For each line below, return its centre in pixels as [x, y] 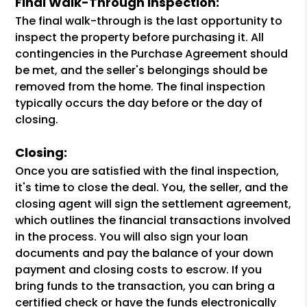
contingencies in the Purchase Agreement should [152, 54]
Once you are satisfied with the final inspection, [147, 171]
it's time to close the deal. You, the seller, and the [152, 187]
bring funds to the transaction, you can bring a [145, 286]
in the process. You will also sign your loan [132, 237]
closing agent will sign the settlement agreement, [153, 204]
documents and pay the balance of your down [145, 253]
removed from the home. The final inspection [140, 87]
